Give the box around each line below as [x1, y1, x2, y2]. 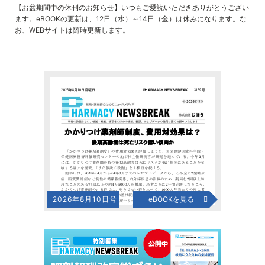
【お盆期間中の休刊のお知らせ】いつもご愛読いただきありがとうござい [15, 3, 249, 12]
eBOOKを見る [148, 195, 194, 203]
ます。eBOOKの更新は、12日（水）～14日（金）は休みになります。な [15, 14, 247, 23]
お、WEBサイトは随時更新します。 [15, 25, 130, 34]
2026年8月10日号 [53, 195, 117, 203]
